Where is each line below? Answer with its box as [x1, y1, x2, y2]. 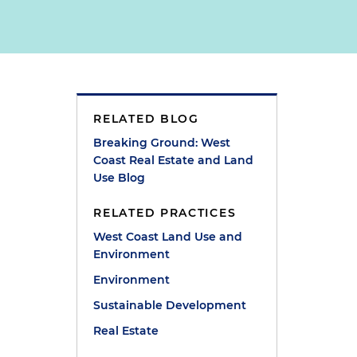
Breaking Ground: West [93, 135, 231, 150]
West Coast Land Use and [93, 229, 243, 244]
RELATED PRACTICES [93, 206, 237, 220]
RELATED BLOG [93, 112, 199, 126]
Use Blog [93, 171, 146, 185]
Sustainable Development [93, 298, 247, 312]
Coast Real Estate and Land [93, 153, 254, 167]
